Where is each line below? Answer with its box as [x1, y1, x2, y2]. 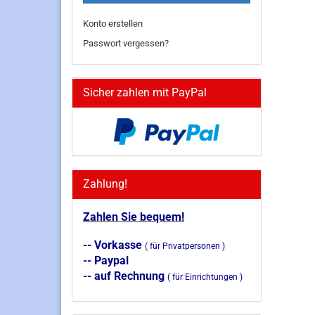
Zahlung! [83, 177, 127, 191]
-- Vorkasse [83, 238, 145, 252]
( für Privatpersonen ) [145, 241, 225, 251]
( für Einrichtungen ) [167, 272, 243, 282]
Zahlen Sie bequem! [83, 210, 184, 224]
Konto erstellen [83, 18, 143, 29]
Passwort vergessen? [83, 38, 169, 49]
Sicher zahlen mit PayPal [83, 86, 207, 99]
